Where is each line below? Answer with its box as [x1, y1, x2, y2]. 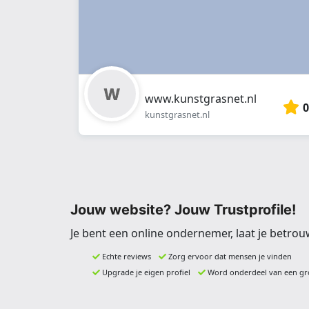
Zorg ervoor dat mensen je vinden [168, 250, 292, 261]
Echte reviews [102, 250, 151, 261]
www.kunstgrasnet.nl [145, 91, 257, 106]
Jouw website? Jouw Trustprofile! [70, 201, 296, 218]
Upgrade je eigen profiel [102, 266, 190, 277]
